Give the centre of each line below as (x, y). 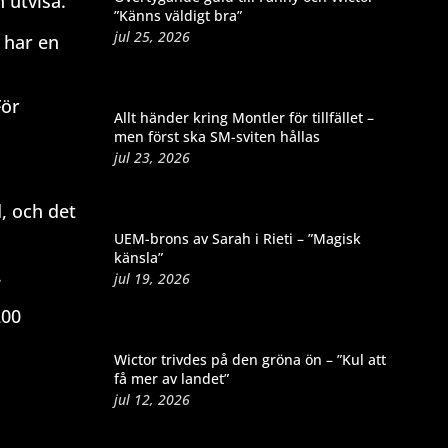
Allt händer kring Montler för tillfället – (243, 117)
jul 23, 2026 (151, 157)
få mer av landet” (171, 378)
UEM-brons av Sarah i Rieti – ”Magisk (237, 238)
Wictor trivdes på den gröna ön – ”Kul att (249, 359)
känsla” (138, 257)
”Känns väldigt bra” (177, 15)
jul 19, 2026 (151, 278)
